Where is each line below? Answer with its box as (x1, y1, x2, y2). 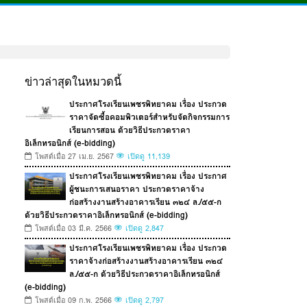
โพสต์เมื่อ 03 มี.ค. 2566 (35, 223, 112, 235)
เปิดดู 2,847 (125, 223, 164, 235)
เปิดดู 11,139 (127, 151, 170, 163)
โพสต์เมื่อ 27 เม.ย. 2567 (35, 151, 114, 163)
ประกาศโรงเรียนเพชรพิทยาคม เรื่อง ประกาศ (69, 169, 227, 183)
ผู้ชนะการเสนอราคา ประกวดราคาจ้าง (69, 182, 204, 196)
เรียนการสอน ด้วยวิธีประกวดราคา (69, 123, 191, 137)
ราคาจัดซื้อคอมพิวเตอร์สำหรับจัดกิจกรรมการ (69, 110, 230, 124)
